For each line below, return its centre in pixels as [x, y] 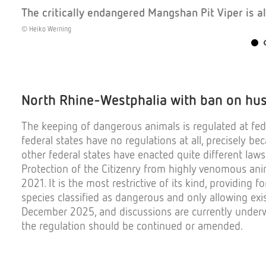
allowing [229, 197]
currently [212, 211]
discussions [145, 211]
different [223, 154]
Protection [45, 168]
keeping [60, 126]
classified [78, 197]
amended [219, 225]
